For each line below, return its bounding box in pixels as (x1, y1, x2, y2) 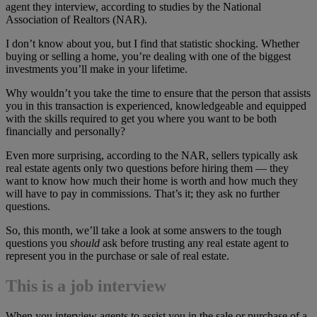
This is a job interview (6, 277, 166, 296)
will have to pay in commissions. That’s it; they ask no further (6, 188, 279, 200)
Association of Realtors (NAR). (6, 13, 147, 26)
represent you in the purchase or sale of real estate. (6, 250, 229, 263)
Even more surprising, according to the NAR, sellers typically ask (6, 149, 298, 162)
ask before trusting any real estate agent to (100, 237, 289, 250)
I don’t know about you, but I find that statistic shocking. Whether (6, 38, 299, 50)
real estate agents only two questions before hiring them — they (6, 162, 289, 175)
